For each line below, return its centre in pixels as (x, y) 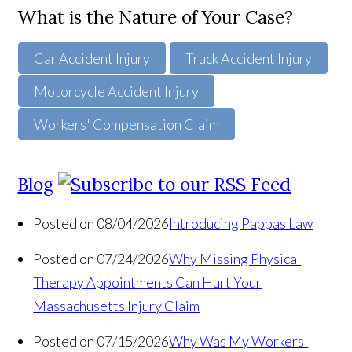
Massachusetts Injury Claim (117, 306)
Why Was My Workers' (239, 341)
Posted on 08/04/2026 (101, 224)
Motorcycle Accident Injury (117, 92)
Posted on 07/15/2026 (101, 341)
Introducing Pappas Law (241, 224)
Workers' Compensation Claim (127, 125)
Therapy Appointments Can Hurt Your (148, 282)
